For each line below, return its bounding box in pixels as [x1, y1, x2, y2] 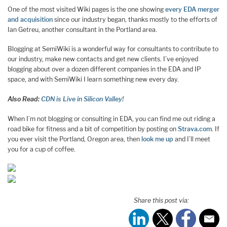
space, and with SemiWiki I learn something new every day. [8, 75, 179, 84]
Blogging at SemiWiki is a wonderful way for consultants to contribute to [8, 45, 218, 53]
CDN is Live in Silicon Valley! [41, 95, 124, 103]
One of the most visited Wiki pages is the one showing [8, 5, 165, 13]
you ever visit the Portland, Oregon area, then [8, 135, 141, 143]
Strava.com [178, 125, 212, 133]
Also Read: [8, 95, 41, 103]
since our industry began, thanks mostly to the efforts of [53, 15, 217, 23]
